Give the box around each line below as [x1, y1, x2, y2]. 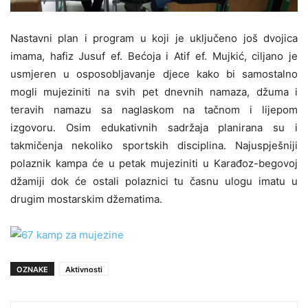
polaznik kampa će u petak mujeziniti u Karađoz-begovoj [10, 157, 298, 170]
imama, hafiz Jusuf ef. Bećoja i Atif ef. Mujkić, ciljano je [10, 49, 298, 63]
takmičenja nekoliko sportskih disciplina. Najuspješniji [10, 139, 298, 153]
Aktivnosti [65, 265, 102, 275]
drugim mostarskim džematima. [10, 192, 162, 206]
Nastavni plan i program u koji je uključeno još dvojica [10, 32, 298, 45]
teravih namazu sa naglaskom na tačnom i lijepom [10, 103, 298, 117]
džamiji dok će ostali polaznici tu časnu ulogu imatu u [10, 175, 298, 188]
